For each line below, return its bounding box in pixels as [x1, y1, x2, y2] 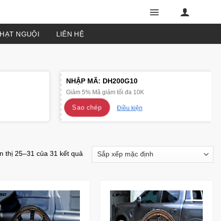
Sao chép [73, 104, 101, 111]
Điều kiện [116, 105, 143, 112]
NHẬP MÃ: [66, 77, 103, 85]
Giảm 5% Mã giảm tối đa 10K [66, 89, 144, 96]
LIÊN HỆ [56, 30, 84, 38]
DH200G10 [102, 77, 138, 85]
